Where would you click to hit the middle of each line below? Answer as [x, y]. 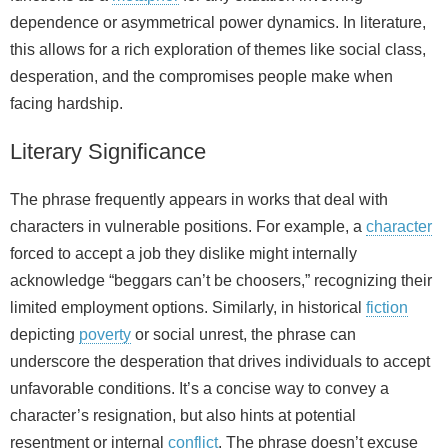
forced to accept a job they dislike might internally [183, 254]
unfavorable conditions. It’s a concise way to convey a [199, 389]
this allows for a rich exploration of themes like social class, [218, 50]
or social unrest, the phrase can [243, 335]
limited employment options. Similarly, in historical [188, 308]
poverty [105, 335]
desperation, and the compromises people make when [201, 77]
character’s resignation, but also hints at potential [183, 416]
